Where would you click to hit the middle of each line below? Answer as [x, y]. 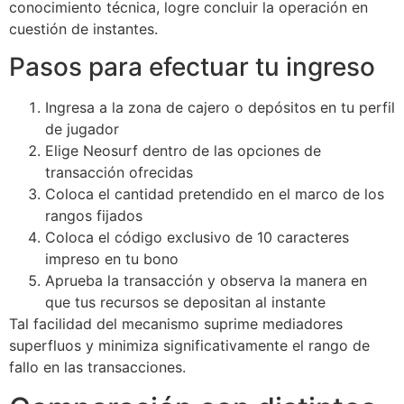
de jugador [82, 129]
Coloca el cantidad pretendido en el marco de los [215, 194]
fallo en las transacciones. [97, 367]
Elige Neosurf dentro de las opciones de [183, 151]
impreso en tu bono [112, 259]
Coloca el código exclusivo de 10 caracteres [197, 238]
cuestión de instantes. [83, 28]
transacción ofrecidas [119, 173]
